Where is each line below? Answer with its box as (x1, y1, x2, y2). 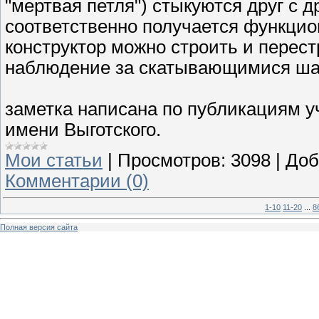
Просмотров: (117, 150, 226, 170)
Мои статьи (5, 150, 103, 170)
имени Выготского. (5, 119, 161, 140)
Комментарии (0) (5, 170, 149, 191)
